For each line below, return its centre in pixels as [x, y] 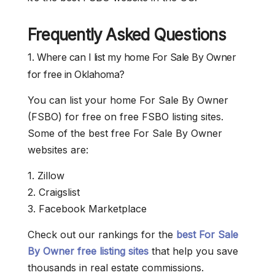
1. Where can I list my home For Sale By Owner [132, 57]
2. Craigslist [54, 192]
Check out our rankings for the [102, 235]
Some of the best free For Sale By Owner [125, 134]
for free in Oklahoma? [76, 75]
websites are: [58, 150]
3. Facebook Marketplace [87, 209]
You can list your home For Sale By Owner [128, 100]
